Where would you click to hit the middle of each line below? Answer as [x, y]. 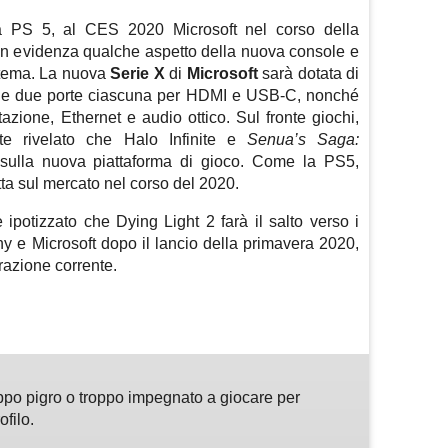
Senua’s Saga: [303, 139]
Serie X [137, 73]
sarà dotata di [308, 73]
